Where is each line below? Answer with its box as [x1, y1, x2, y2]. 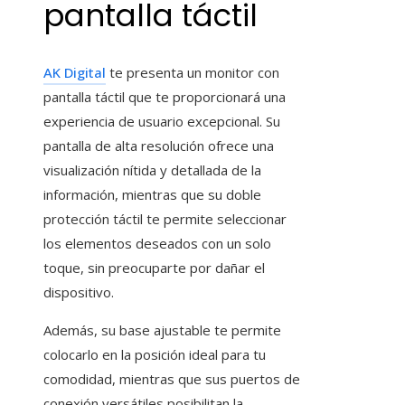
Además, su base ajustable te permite [43, 320, 281, 339]
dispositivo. [43, 282, 114, 301]
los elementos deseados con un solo [43, 233, 271, 252]
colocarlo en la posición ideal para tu [43, 344, 266, 363]
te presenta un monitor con [106, 62, 279, 81]
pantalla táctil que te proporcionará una [43, 87, 286, 106]
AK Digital [43, 62, 106, 81]
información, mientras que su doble [43, 184, 261, 203]
